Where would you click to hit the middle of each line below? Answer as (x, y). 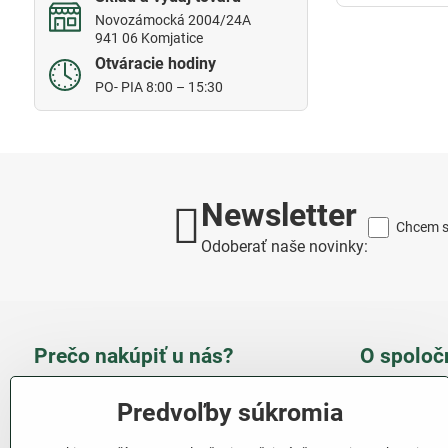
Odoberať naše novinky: (284, 246)
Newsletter (278, 215)
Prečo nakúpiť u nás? (133, 356)
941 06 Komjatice (148, 38)
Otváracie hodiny (155, 63)
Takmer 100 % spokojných (174, 398)
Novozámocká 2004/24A (172, 20)
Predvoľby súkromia (230, 412)
